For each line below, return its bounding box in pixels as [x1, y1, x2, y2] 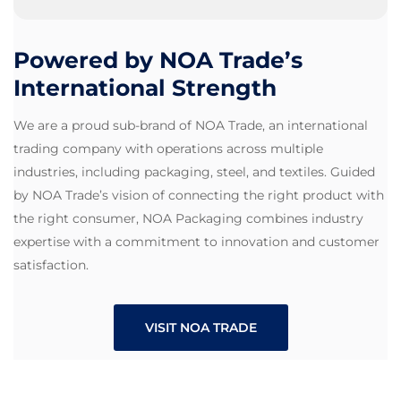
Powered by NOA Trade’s [13, 46, 303, 73]
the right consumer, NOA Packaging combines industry [13, 209, 363, 226]
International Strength [13, 73, 277, 101]
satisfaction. [13, 256, 89, 273]
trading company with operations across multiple [13, 140, 323, 157]
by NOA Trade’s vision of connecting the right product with [13, 186, 384, 203]
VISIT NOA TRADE [144, 319, 257, 336]
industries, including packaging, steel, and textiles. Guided [13, 163, 375, 180]
